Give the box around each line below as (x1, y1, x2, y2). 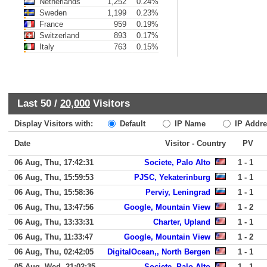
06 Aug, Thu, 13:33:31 (14, 218, 94, 226)
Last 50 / (17, 97, 60, 109)
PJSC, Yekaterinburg (134, 173, 210, 182)
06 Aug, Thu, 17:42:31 (14, 158, 94, 167)
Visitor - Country (165, 139, 226, 148)
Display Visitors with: (14, 119, 105, 128)
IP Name (172, 119, 206, 128)
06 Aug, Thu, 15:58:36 (14, 188, 94, 197)
